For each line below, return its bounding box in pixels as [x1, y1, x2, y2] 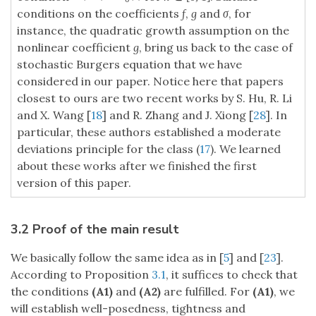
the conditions [11, 284, 92, 299]
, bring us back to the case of [139, 40, 293, 55]
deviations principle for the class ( [17, 142, 200, 157]
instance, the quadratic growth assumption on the [17, 23, 289, 38]
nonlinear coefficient [17, 40, 133, 55]
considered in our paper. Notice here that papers [17, 74, 284, 89]
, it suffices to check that [166, 267, 298, 282]
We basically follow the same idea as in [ [11, 250, 224, 265]
